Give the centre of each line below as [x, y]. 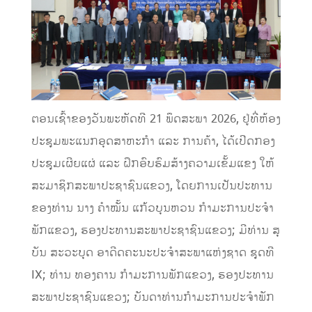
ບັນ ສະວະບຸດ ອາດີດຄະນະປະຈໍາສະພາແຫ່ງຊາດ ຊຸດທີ [153, 252]
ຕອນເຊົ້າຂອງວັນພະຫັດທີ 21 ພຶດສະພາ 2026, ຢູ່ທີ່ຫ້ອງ [156, 119]
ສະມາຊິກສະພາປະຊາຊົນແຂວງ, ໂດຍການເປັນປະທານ [151, 186]
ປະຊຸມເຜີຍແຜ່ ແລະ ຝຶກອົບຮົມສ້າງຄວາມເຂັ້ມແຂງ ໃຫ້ [153, 163]
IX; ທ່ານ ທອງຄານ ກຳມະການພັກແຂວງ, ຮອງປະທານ [152, 275]
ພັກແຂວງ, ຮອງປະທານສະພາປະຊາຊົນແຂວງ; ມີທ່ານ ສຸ [155, 230]
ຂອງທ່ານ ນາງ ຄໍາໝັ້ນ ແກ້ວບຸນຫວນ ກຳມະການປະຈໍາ [152, 208]
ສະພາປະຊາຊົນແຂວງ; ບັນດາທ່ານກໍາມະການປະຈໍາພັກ [153, 297]
